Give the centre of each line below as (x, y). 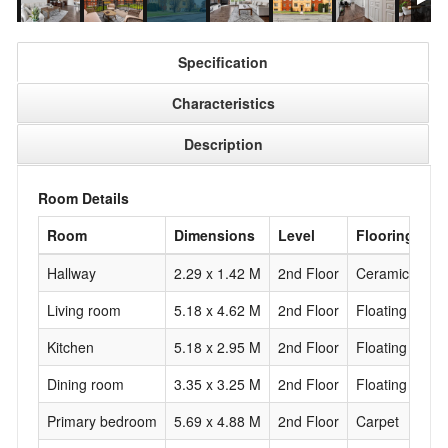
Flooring (385, 235)
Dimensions (214, 235)
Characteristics (223, 103)
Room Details (83, 198)
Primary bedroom (102, 421)
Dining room (85, 384)
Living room (84, 310)
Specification (223, 62)
